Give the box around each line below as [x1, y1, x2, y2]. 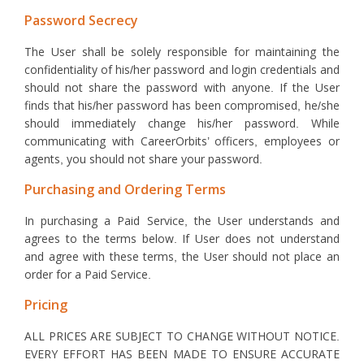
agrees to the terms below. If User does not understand [24, 232, 340, 245]
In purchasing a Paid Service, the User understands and [24, 214, 340, 227]
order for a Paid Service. [24, 268, 151, 281]
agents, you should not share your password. [24, 153, 262, 166]
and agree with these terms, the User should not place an [24, 250, 340, 263]
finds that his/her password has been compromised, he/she [24, 99, 340, 112]
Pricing [24, 298, 67, 312]
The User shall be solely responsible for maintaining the [24, 45, 340, 58]
